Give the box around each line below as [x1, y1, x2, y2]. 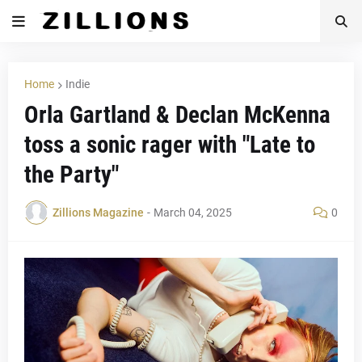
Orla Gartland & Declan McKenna [24, 101, 330, 128]
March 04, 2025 [154, 205, 232, 219]
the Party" [24, 161, 119, 188]
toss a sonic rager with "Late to [24, 131, 315, 158]
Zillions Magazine [53, 205, 144, 219]
